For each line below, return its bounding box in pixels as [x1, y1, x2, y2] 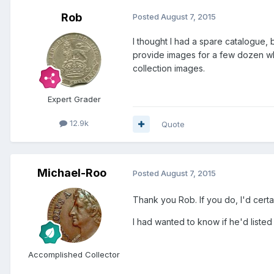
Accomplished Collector [28, 249, 120, 259]
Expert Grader [47, 94, 101, 105]
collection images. [133, 63, 205, 74]
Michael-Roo [37, 166, 106, 179]
